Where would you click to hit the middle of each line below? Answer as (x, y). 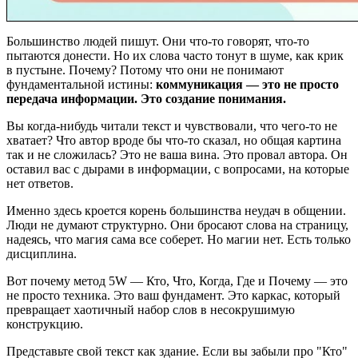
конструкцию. (45, 324)
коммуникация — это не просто (247, 84)
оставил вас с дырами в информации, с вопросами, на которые (178, 169)
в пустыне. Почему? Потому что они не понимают (145, 70)
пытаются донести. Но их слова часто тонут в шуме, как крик (175, 56)
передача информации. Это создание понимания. (146, 99)
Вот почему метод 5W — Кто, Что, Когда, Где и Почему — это (177, 281)
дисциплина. (42, 254)
